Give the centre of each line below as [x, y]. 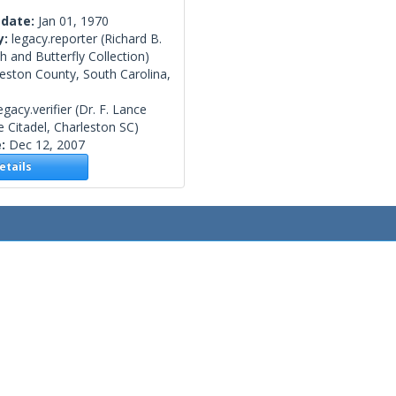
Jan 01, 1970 [73, 21]
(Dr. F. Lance [109, 110]
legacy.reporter [54, 39]
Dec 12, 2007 [47, 145]
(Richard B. [129, 39]
